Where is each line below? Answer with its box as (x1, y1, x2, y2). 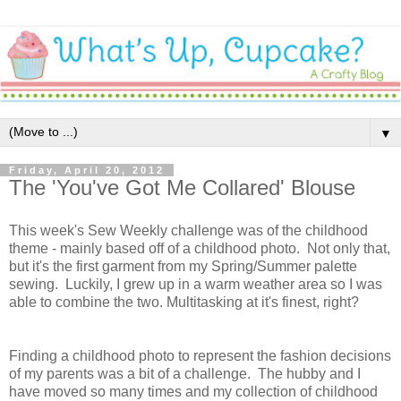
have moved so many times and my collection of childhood (9, 383, 378, 399)
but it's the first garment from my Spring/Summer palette (9, 258, 357, 274)
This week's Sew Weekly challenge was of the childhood (9, 222, 368, 238)
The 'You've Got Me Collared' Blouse (9, 175, 355, 200)
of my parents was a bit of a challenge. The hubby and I (9, 365, 361, 381)
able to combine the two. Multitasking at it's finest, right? (9, 294, 359, 310)
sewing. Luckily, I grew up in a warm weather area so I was (9, 276, 382, 292)
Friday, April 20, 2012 (9, 164, 165, 175)
